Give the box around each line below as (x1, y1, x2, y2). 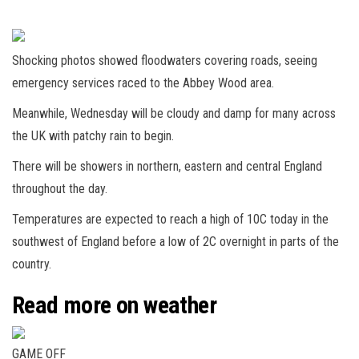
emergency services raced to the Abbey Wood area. (12, 75, 274, 91)
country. (12, 256, 51, 272)
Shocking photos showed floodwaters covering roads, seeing (12, 52, 317, 68)
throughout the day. (12, 180, 107, 196)
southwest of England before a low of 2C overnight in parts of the (12, 233, 339, 249)
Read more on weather (12, 290, 216, 319)
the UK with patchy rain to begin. (12, 127, 174, 143)
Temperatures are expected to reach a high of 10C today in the (12, 211, 329, 227)
